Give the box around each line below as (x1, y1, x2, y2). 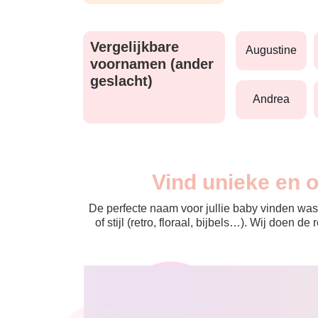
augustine (253, 44, 297, 57)
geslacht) (90, 72, 153, 89)
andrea (261, 93, 290, 106)
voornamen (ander (90, 55, 214, 72)
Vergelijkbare (90, 38, 179, 55)
